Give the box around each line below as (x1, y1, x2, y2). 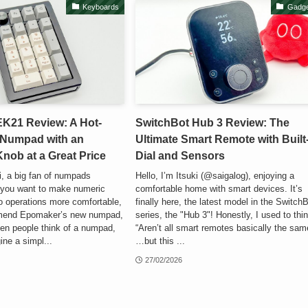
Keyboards (82, 2, 120, 11)
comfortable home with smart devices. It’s (135, 183, 303, 194)
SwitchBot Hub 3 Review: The (135, 117, 290, 129)
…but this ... (135, 235, 186, 246)
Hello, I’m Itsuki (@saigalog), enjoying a (135, 170, 295, 181)
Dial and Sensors (135, 150, 225, 162)
